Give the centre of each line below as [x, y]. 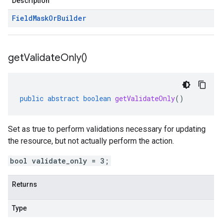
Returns [25, 184]
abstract [63, 98]
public [32, 98]
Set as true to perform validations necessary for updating [107, 129]
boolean [97, 98]
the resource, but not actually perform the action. [91, 141]
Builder [72, 18]
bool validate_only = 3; [59, 161]
